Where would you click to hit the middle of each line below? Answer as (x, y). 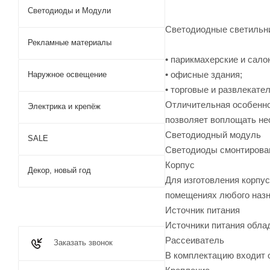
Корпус (180, 165)
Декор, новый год (59, 170)
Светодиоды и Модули (69, 11)
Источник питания (202, 210)
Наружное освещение (67, 74)
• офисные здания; (204, 74)
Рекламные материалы (70, 42)
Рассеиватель (195, 240)
